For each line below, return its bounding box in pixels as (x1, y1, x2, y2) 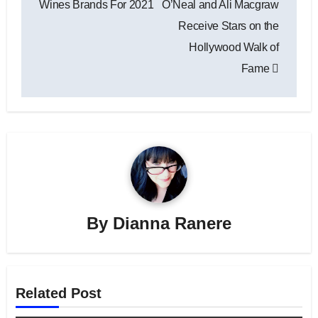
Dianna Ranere (113, 214, 231, 234)
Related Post (16, 285, 102, 302)
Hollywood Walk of (189, 40, 279, 53)
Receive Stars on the (178, 19, 279, 32)
